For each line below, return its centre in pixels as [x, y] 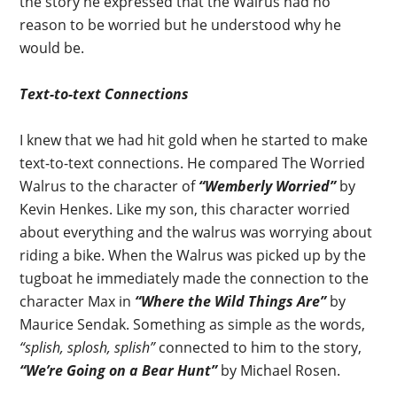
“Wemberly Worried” [268, 186]
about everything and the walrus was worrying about [196, 232]
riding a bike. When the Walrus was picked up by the [193, 255]
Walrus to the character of [109, 186]
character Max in [78, 301]
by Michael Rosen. [281, 370]
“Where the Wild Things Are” [231, 301]
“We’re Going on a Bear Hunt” [121, 370]
